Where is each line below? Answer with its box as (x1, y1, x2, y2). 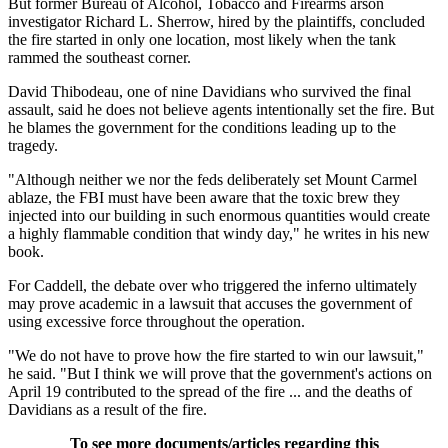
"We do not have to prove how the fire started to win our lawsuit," (8, 346, 424, 364)
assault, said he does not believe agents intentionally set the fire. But (8, 100, 434, 118)
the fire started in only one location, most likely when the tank (8, 30, 396, 48)
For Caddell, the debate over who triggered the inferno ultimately (8, 276, 417, 294)
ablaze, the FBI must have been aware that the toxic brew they (8, 188, 400, 206)
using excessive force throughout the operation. (8, 312, 305, 330)
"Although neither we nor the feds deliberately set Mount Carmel (8, 170, 417, 188)
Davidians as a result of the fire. (8, 400, 207, 418)
